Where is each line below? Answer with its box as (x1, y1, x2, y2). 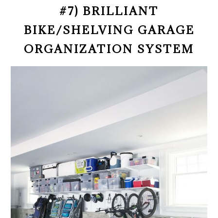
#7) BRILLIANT (59, 3, 159, 18)
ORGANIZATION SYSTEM (24, 41, 194, 56)
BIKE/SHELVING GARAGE (23, 22, 195, 37)
